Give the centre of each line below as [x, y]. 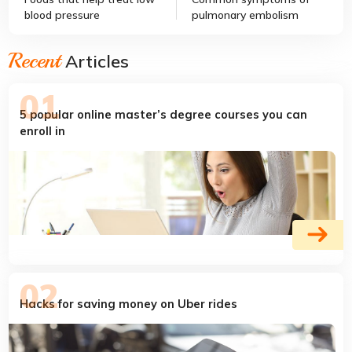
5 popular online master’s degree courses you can [164, 114]
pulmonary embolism [245, 15]
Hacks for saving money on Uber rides [129, 303]
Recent [35, 60]
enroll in [43, 130]
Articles [95, 61]
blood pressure [62, 15]
